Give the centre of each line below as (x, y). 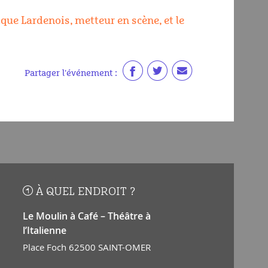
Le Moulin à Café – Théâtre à (86, 216)
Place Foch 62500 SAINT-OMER (86, 247)
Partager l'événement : (71, 74)
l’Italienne (44, 230)
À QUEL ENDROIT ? (85, 191)
